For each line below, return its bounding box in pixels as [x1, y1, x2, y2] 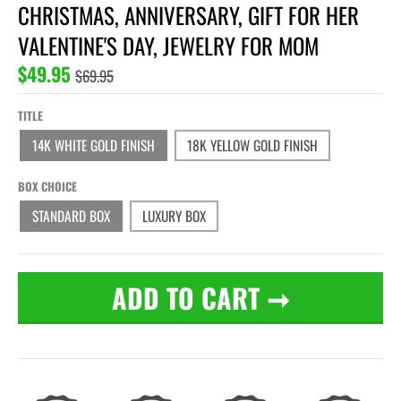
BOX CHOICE [18, 177, 77, 196]
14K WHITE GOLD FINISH [32, 135, 155, 156]
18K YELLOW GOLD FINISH [187, 135, 318, 156]
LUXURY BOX [142, 206, 206, 226]
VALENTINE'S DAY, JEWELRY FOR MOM [18, 29, 319, 63]
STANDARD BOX [32, 206, 110, 226]
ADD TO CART [112, 277, 260, 319]
